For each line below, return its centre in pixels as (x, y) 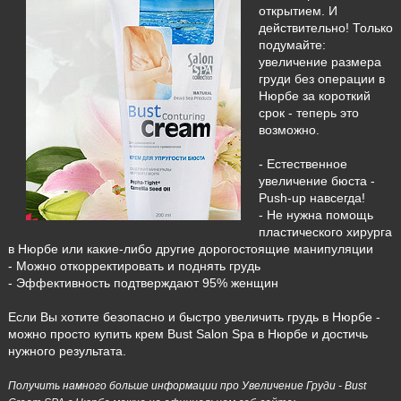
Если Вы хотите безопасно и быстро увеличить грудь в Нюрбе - (194, 317)
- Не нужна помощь (316, 215)
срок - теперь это (308, 113)
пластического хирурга (325, 232)
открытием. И (298, 11)
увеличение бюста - (316, 181)
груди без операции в (321, 79)
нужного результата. (67, 351)
